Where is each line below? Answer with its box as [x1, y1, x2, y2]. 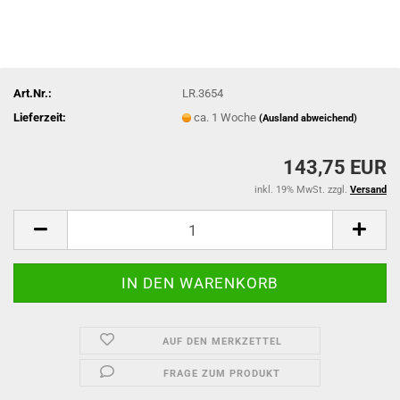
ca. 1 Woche [194, 110, 260, 124]
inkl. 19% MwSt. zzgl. [254, 184, 350, 196]
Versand [350, 184, 387, 196]
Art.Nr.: [13, 86, 52, 100]
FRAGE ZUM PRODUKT [163, 368, 281, 379]
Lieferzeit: [13, 110, 66, 124]
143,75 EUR [283, 156, 387, 179]
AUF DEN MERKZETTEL [162, 336, 282, 347]
